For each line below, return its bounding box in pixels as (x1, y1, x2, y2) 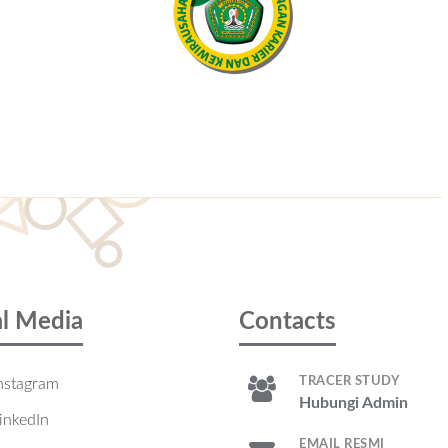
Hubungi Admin (299, 395, 408, 411)
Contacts (239, 310, 336, 334)
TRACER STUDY (299, 375, 399, 388)
